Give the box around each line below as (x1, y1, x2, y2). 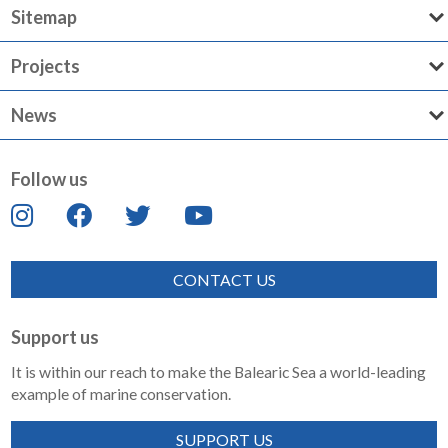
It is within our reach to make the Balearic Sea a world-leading (11, 361, 427, 381)
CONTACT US (172, 269, 276, 289)
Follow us (11, 167, 89, 190)
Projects (11, 54, 81, 77)
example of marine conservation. (11, 383, 232, 403)
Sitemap (11, 5, 78, 28)
